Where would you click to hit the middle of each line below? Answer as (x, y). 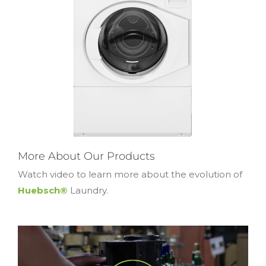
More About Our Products (86, 156)
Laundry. (88, 190)
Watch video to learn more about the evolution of (130, 174)
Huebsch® (43, 190)
